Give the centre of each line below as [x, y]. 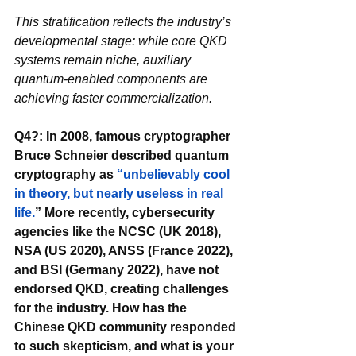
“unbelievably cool [175, 174]
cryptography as [66, 174]
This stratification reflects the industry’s [124, 21]
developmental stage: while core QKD [122, 41]
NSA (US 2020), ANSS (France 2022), [125, 250]
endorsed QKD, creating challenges [123, 288]
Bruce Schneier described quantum [123, 155]
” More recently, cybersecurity [126, 212]
